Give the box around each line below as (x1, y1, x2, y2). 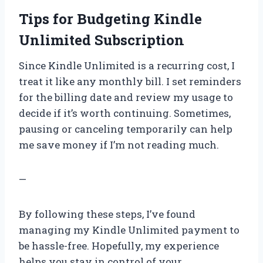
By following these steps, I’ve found (19, 207, 195, 221)
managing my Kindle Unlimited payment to (19, 223, 240, 237)
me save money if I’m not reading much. (19, 138, 219, 152)
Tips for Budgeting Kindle (19, 9, 202, 29)
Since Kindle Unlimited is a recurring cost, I (19, 59, 235, 73)
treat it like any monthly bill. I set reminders (19, 75, 241, 89)
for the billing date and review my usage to (19, 90, 233, 104)
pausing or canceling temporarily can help (19, 122, 232, 136)
